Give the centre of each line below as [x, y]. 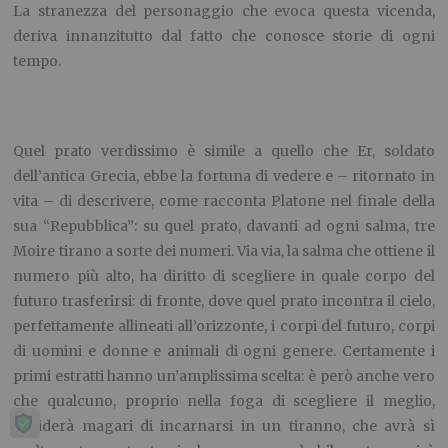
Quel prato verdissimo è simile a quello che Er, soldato [224, 151]
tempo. [37, 61]
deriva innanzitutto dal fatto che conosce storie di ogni [224, 36]
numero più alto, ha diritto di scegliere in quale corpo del [224, 276]
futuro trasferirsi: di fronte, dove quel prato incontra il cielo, [224, 301]
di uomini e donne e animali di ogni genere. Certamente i [224, 351]
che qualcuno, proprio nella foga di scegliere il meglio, [224, 401]
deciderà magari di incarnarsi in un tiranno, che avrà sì [224, 426]
